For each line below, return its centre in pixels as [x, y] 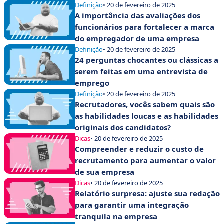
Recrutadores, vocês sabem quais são [145, 105]
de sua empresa [105, 172]
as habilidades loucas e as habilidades [147, 116]
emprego [92, 83]
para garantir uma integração [132, 205]
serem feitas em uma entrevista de [141, 72]
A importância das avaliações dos [138, 16]
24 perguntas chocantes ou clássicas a [147, 60]
